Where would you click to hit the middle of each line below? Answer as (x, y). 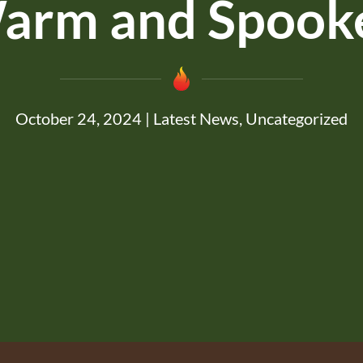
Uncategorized (297, 118)
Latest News (196, 118)
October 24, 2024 (79, 118)
